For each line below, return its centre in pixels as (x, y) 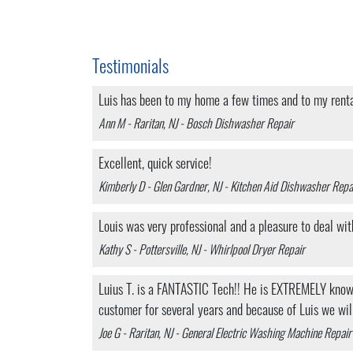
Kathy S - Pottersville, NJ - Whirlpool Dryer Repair (202, 251)
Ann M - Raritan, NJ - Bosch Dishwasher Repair (196, 125)
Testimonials (130, 69)
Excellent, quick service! (155, 165)
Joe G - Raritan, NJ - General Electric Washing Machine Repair (225, 335)
